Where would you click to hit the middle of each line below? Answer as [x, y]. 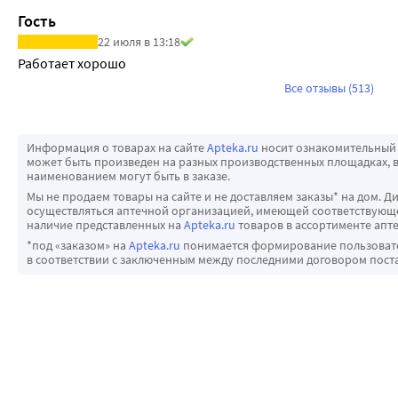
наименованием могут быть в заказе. [128, 176]
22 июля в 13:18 [139, 42]
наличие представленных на [105, 225]
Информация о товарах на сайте [117, 148]
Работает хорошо [72, 64]
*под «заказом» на [78, 246]
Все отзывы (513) [329, 88]
